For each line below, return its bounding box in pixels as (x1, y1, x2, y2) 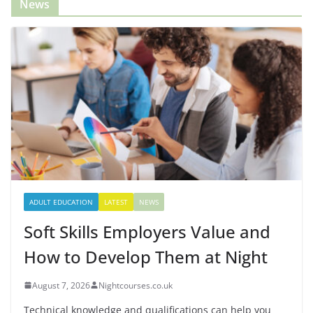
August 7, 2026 (32, 279, 90, 291)
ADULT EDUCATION (29, 196, 93, 207)
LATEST (104, 196, 128, 207)
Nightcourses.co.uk (99, 279, 173, 291)
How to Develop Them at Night (24, 245, 268, 268)
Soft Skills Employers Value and (24, 219, 270, 243)
